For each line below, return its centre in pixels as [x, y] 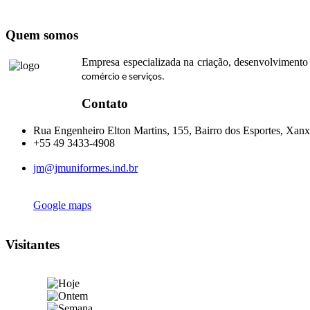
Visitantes [33, 244]
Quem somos [42, 35]
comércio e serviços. [123, 77]
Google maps [62, 205]
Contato [105, 104]
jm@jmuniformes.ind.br [85, 168]
